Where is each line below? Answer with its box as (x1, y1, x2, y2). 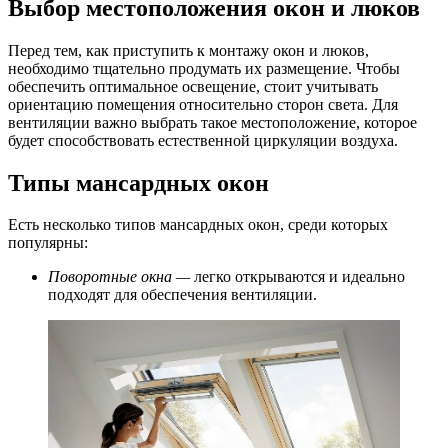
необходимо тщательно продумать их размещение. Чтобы (8, 59, 400, 77)
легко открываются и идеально (194, 268, 405, 286)
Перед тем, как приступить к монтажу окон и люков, (8, 41, 369, 59)
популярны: (8, 234, 88, 252)
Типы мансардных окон (8, 169, 269, 196)
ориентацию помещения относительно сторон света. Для (8, 95, 398, 113)
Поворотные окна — (48, 268, 194, 286)
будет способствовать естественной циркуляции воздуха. (8, 131, 398, 149)
